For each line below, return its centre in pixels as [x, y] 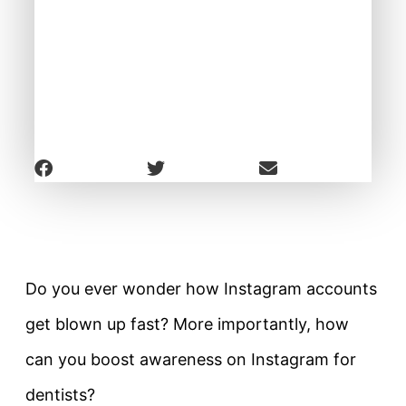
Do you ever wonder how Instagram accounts [201, 289]
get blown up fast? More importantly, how [187, 324]
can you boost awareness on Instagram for [191, 360]
